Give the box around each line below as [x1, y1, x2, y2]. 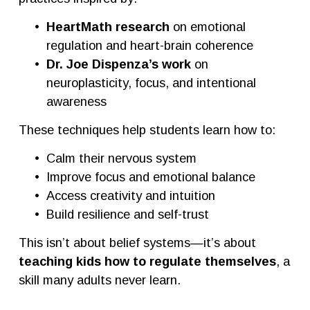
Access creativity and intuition [46, 188, 215, 203]
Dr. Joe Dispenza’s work [46, 56, 191, 71]
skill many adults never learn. [18, 272, 181, 287]
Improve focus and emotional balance [46, 169, 255, 184]
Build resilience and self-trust [46, 206, 209, 221]
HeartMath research [46, 19, 170, 34]
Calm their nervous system [46, 150, 197, 165]
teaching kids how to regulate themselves [18, 253, 276, 268]
